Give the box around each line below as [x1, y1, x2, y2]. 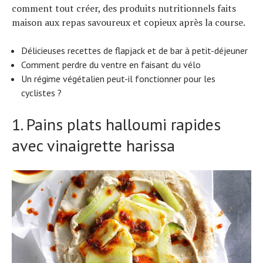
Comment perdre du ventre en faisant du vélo [21, 59, 201, 71]
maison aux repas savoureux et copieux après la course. [12, 16, 245, 29]
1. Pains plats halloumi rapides [12, 113, 221, 136]
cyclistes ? [21, 87, 62, 99]
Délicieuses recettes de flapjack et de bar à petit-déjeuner [21, 45, 248, 57]
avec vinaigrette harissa [12, 134, 175, 157]
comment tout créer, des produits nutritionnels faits [12, 2, 236, 15]
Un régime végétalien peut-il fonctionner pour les [21, 73, 215, 85]
